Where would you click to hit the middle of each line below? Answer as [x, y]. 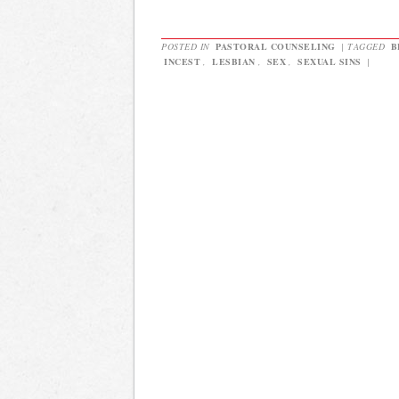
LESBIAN [234, 61]
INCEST [182, 61]
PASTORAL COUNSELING [276, 46]
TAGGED [368, 46]
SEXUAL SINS [330, 61]
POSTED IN [187, 46]
